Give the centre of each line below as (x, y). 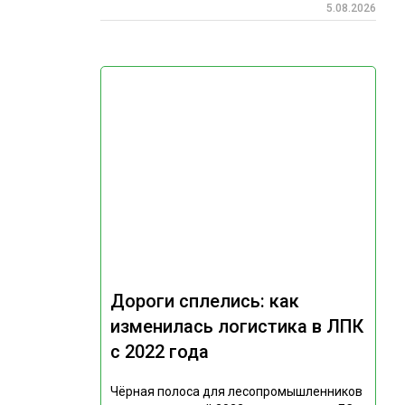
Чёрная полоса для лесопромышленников (236, 392)
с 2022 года (159, 352)
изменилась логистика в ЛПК (236, 327)
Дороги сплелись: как (204, 301)
